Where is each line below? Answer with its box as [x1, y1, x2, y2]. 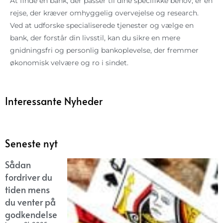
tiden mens [5, 183, 50, 196]
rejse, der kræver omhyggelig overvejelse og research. [10, 8, 199, 17]
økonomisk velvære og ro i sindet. [10, 58, 128, 67]
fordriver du [5, 170, 52, 183]
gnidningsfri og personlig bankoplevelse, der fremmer [10, 46, 199, 54]
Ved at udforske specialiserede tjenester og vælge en [10, 21, 194, 29]
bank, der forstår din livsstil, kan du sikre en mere [10, 33, 180, 42]
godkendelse [5, 208, 57, 221]
